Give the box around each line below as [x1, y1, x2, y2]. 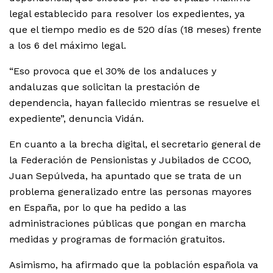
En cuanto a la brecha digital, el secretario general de [9, 138, 261, 151]
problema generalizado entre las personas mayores [9, 186, 252, 198]
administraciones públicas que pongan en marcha [9, 218, 246, 230]
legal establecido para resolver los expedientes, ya [9, 8, 245, 20]
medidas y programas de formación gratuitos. [9, 233, 225, 246]
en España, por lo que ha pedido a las [9, 202, 186, 214]
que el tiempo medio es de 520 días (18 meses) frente [9, 24, 261, 36]
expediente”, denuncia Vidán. [9, 113, 144, 125]
